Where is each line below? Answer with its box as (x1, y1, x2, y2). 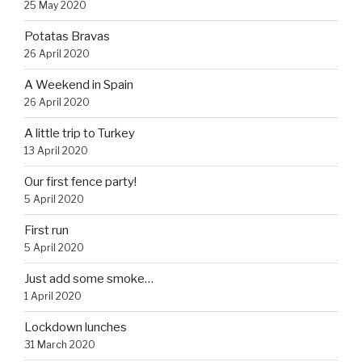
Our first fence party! (24, 175, 137, 190)
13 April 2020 (24, 145, 88, 158)
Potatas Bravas (24, 29, 110, 44)
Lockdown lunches (24, 320, 127, 335)
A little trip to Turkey (24, 126, 135, 141)
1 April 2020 (24, 290, 82, 303)
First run (24, 223, 69, 238)
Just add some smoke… (24, 271, 154, 287)
